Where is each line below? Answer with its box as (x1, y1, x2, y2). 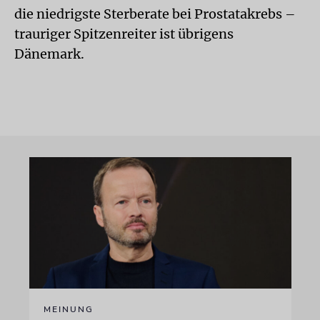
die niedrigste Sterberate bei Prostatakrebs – (14, 6, 296, 22)
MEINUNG (43, 303, 94, 315)
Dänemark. (14, 46, 84, 62)
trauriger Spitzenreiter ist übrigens (14, 26, 234, 42)
